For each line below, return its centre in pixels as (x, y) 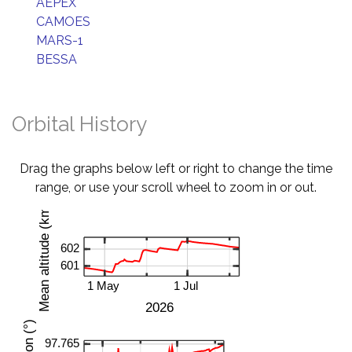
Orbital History (79, 124)
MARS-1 (60, 40)
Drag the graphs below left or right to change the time (176, 169)
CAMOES (63, 22)
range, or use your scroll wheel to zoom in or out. (176, 187)
